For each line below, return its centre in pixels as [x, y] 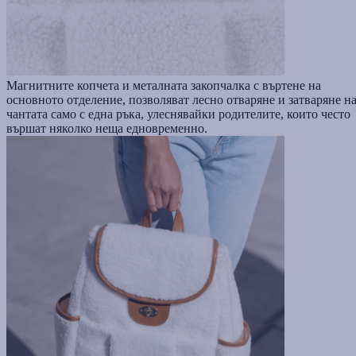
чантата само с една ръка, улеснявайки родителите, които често [178, 114]
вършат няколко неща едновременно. [107, 129]
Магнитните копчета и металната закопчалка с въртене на [164, 86]
